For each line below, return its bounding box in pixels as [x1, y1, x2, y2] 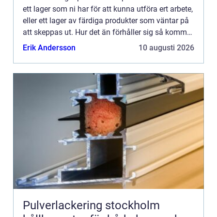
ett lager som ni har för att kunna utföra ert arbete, [23, 4, 193, 14]
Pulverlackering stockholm [23, 198, 160, 212]
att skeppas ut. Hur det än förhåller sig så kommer [23, 27, 193, 37]
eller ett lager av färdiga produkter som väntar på [23, 15, 189, 25]
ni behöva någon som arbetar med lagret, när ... [23, 39, 184, 48]
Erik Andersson [23, 43, 76, 52]
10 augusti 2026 [139, 43, 194, 52]
